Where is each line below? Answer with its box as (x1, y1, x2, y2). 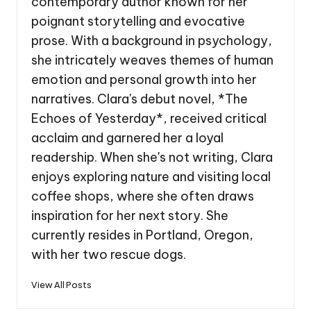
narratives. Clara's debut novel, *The (31, 90, 248, 107)
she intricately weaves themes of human (31, 51, 274, 68)
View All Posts (31, 279, 92, 291)
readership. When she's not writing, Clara (31, 149, 273, 165)
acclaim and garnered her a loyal (31, 129, 224, 146)
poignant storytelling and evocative (31, 12, 245, 29)
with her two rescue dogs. (31, 246, 186, 262)
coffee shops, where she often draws (31, 187, 254, 204)
